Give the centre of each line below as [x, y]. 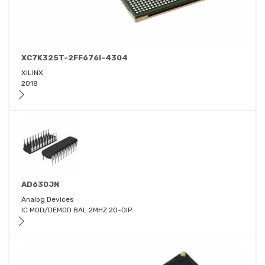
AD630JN [40, 185]
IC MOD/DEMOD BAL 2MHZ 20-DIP [77, 210]
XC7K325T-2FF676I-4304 [75, 58]
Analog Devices [48, 200]
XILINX [32, 73]
